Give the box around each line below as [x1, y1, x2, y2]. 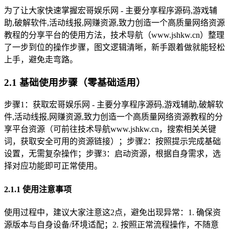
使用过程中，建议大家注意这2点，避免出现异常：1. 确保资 [4, 208, 221, 217]
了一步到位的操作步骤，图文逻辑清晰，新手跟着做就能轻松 [4, 42, 225, 52]
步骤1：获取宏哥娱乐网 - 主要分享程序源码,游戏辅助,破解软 [4, 100, 223, 109]
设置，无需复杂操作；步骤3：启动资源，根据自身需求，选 [4, 149, 221, 158]
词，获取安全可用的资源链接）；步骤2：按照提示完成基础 [4, 137, 221, 146]
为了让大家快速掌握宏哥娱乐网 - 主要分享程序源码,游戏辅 [4, 6, 217, 15]
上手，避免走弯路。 [4, 55, 78, 64]
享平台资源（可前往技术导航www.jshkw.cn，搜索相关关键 [4, 125, 216, 134]
